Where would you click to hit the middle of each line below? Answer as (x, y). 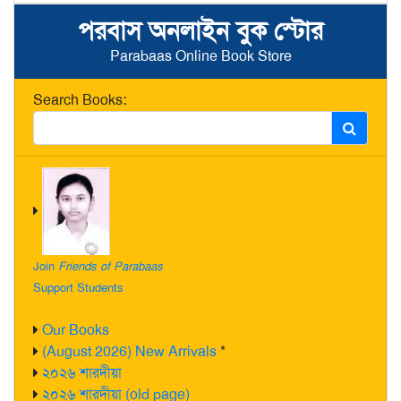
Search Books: (80, 100)
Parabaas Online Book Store (200, 56)
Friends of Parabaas (111, 267)
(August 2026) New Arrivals (129, 352)
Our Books (76, 330)
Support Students (78, 288)
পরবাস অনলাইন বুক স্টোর (200, 31)
